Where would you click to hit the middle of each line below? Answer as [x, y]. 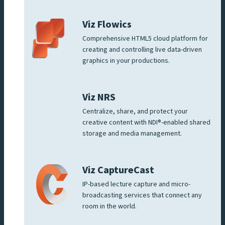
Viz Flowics [107, 25]
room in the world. [109, 207]
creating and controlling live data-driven [142, 50]
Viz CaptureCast [118, 171]
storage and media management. [132, 134]
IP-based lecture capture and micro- [136, 185]
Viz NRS [99, 98]
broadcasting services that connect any [142, 196]
